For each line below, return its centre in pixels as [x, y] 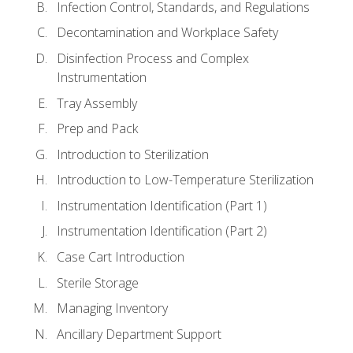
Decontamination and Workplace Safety [167, 33]
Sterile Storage [98, 282]
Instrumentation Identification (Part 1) [162, 205]
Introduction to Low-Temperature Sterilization [185, 180]
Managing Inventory [112, 308]
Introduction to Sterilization [133, 154]
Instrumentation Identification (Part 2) [162, 231]
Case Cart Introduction [121, 256]
